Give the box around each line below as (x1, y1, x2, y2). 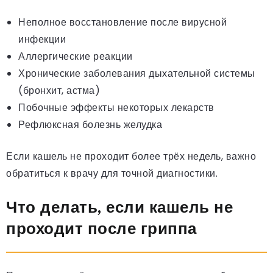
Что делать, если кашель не (6, 197, 233, 218)
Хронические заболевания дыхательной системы (18, 66, 255, 81)
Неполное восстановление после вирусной (18, 15, 227, 30)
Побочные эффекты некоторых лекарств (18, 101, 214, 115)
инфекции (18, 32, 66, 47)
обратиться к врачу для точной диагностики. (6, 166, 218, 181)
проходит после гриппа (6, 219, 197, 239)
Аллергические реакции (18, 49, 133, 64)
